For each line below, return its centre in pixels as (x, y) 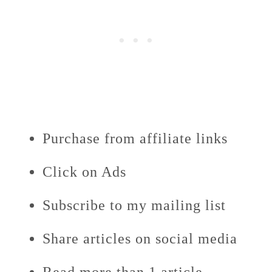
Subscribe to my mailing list (134, 205)
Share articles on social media (140, 239)
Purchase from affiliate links (135, 138)
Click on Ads (84, 172)
